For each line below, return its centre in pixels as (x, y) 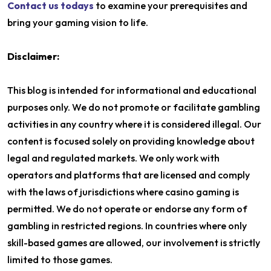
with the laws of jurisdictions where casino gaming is (123, 192)
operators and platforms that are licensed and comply (129, 175)
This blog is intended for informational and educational (132, 90)
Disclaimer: (33, 56)
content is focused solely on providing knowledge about (131, 141)
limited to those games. (60, 260)
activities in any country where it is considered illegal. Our (134, 124)
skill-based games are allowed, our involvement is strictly (134, 243)
